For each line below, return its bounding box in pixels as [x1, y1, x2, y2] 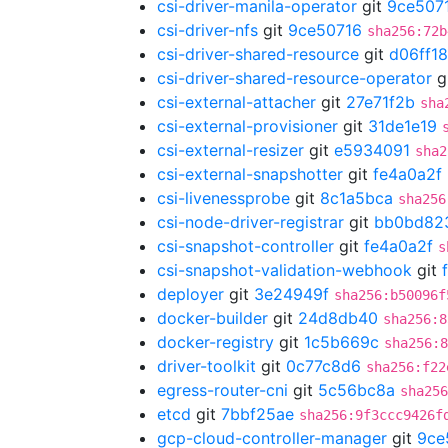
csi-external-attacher [157, 92, 316, 112]
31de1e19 [368, 116, 437, 136]
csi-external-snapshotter [157, 164, 343, 184]
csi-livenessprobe [157, 188, 290, 208]
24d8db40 [298, 308, 378, 328]
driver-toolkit [157, 356, 256, 376]
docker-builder [157, 308, 268, 328]
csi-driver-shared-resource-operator [157, 68, 432, 88]
